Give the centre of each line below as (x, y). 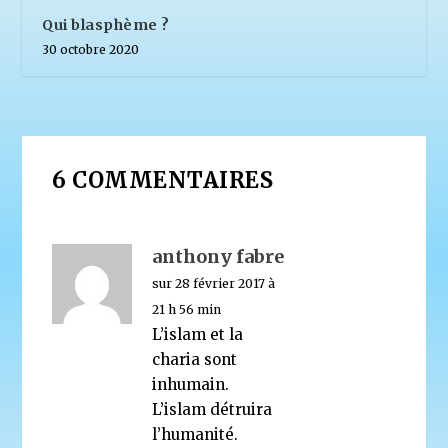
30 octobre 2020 (91, 49)
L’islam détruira (212, 409)
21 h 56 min (187, 309)
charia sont (195, 359)
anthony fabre (218, 256)
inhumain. (191, 384)
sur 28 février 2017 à (214, 283)
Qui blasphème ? (106, 24)
